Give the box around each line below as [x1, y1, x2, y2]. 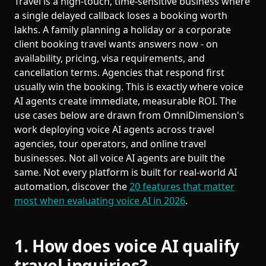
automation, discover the [14, 180, 129, 193]
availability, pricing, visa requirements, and [14, 52, 205, 65]
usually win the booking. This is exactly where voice [14, 80, 243, 93]
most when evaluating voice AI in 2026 [14, 194, 185, 207]
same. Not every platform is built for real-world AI [14, 166, 237, 179]
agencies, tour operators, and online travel [14, 137, 206, 150]
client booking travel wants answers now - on [14, 37, 218, 50]
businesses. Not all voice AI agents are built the [14, 151, 225, 164]
